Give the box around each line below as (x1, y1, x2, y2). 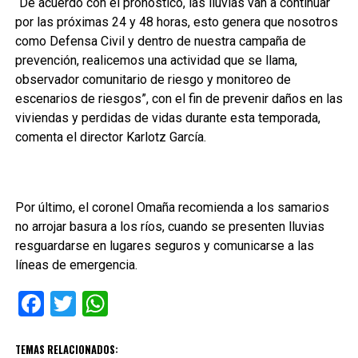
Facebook (43, 288, 150, 319)
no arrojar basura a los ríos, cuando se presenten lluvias (14, 219, 324, 234)
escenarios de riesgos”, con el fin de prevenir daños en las (14, 91, 343, 106)
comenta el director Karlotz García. (14, 129, 206, 145)
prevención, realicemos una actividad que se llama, (14, 53, 297, 68)
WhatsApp (107, 288, 223, 319)
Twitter (75, 288, 154, 319)
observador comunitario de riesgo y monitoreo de (14, 72, 291, 87)
